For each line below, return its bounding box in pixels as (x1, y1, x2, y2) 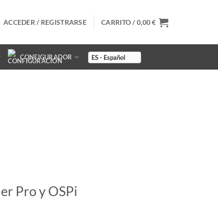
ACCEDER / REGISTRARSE (3, 18, 87, 26)
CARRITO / (101, 18, 137, 26)
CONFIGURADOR (19, 53, 73, 61)
